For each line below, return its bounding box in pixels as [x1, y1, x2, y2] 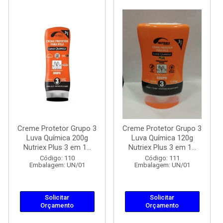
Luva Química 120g [131, 133, 193, 142]
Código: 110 [39, 154, 75, 162]
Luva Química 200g [26, 133, 88, 142]
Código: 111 [144, 154, 180, 162]
